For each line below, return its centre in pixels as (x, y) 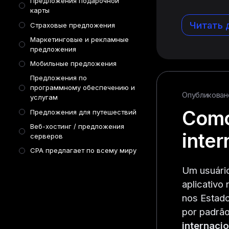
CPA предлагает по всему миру (83, 151)
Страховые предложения (72, 25)
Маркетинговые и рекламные (79, 39)
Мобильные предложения (73, 64)
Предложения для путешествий (83, 112)
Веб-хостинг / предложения (77, 126)
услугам (44, 97)
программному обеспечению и (82, 88)
